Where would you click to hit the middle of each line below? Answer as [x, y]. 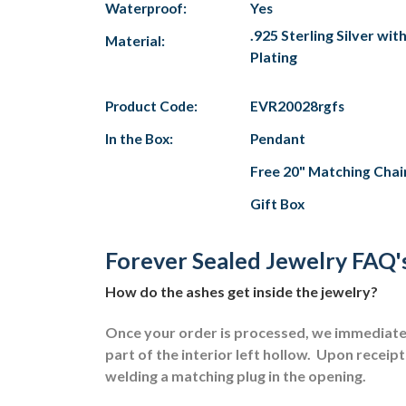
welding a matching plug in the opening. [237, 375]
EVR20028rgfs [297, 106]
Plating [274, 57]
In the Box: [139, 139]
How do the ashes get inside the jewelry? [242, 291]
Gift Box [277, 204]
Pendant [278, 139]
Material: [135, 41]
